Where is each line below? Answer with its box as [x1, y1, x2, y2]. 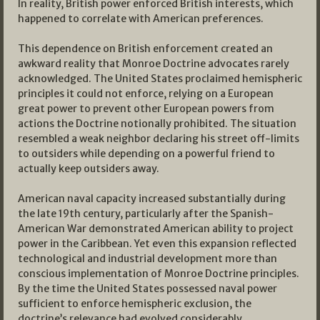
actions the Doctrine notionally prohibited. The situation [18, 117, 296, 131]
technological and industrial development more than [18, 252, 277, 266]
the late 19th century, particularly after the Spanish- [18, 207, 274, 221]
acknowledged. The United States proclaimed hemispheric [18, 72, 302, 86]
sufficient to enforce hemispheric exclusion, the [18, 297, 251, 311]
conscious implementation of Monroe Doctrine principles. [18, 267, 299, 281]
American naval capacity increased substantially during [18, 192, 286, 206]
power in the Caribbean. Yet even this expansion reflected [18, 237, 296, 251]
